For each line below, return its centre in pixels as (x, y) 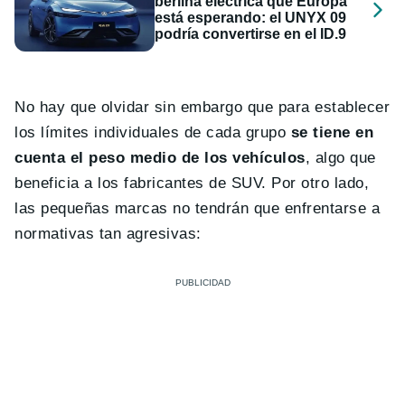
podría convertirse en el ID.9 (251, 33)
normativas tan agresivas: (108, 234)
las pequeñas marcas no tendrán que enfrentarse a (198, 209)
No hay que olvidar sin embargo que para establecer (202, 108)
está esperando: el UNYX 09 (251, 17)
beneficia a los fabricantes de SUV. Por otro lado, (192, 184)
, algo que (340, 158)
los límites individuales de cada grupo (153, 133)
